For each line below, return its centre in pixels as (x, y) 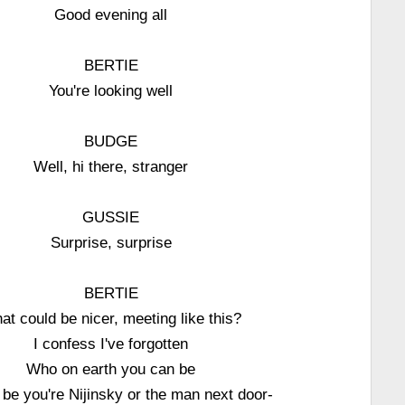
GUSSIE (111, 217)
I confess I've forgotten (111, 344)
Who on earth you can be (111, 369)
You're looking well (111, 90)
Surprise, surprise (111, 242)
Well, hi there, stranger (111, 166)
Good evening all (111, 14)
